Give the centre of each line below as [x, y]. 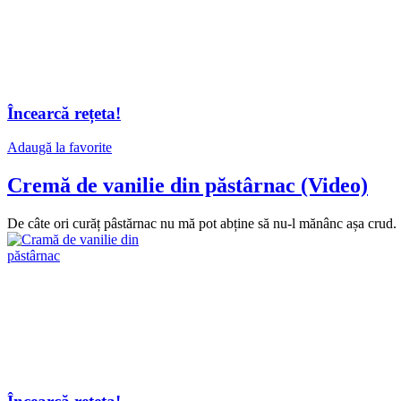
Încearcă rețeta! [64, 113]
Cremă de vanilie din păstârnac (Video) [188, 186]
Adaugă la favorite [60, 148]
